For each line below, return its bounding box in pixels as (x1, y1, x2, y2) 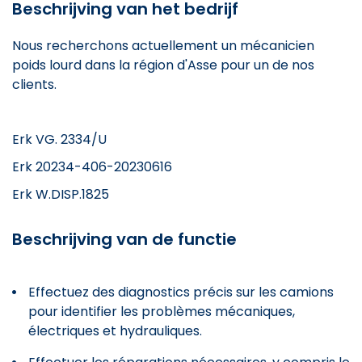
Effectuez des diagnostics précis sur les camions (28, 282, 334, 301)
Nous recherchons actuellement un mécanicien (12, 36, 314, 55)
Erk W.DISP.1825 (12, 184, 109, 204)
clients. (12, 74, 57, 94)
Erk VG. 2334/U (12, 129, 107, 149)
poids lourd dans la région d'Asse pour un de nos (12, 55, 314, 74)
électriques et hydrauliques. (28, 321, 202, 340)
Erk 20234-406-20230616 (12, 157, 172, 176)
